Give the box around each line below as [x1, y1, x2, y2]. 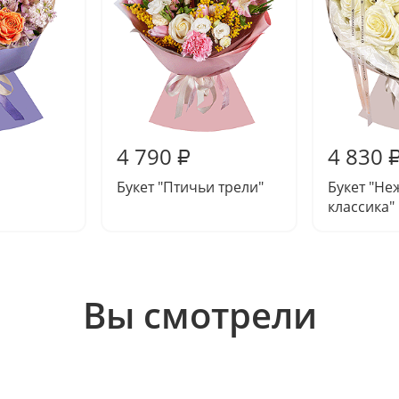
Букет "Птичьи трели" [117, 177, 264, 197]
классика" [328, 197, 395, 216]
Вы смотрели [82, 290, 317, 339]
